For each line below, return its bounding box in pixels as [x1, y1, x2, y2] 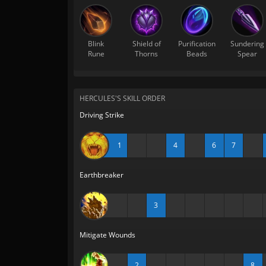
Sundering [230, 39, 264, 49]
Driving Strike [80, 110, 124, 120]
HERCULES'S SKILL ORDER [80, 93, 165, 103]
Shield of [132, 39, 161, 49]
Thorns [135, 49, 158, 59]
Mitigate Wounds [80, 230, 135, 240]
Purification [178, 39, 216, 49]
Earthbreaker [80, 170, 123, 180]
